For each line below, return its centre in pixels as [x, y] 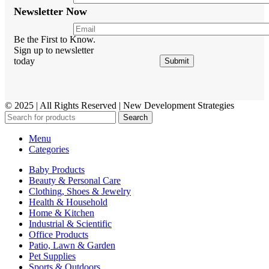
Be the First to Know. [55, 39]
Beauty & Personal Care [75, 180]
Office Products [59, 234]
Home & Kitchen [62, 213]
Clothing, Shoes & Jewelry [80, 191]
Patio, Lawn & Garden [72, 245]
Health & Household [68, 202]
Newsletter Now [50, 12]
